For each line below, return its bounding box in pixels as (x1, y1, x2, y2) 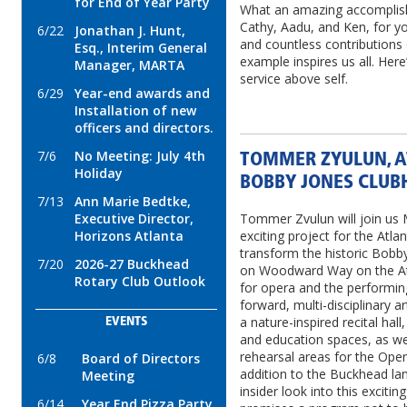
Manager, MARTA (74, 56, 184, 74)
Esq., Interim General (74, 39, 207, 56)
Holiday (74, 164, 123, 182)
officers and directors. (74, 119, 213, 136)
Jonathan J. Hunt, (74, 22, 185, 39)
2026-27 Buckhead (74, 255, 189, 273)
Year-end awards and (74, 84, 210, 102)
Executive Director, (74, 210, 194, 227)
